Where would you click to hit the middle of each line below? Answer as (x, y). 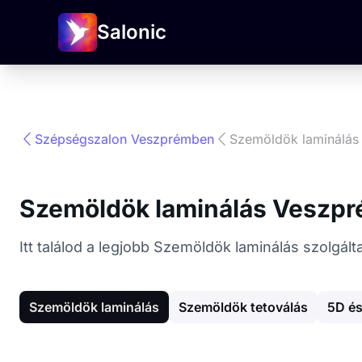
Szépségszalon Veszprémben (125, 139)
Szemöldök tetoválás (243, 307)
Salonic (132, 32)
